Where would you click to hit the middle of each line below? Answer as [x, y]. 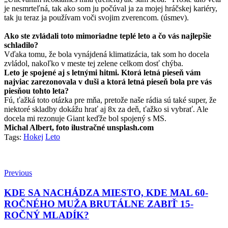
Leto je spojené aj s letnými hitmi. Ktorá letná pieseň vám [102, 73]
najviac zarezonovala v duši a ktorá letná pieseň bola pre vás [108, 82]
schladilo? [21, 45]
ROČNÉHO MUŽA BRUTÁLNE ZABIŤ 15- [99, 204]
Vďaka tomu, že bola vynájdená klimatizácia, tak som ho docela [107, 54]
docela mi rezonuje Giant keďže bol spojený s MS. [85, 119]
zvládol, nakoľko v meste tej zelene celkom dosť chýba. [94, 64]
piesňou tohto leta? [36, 91]
